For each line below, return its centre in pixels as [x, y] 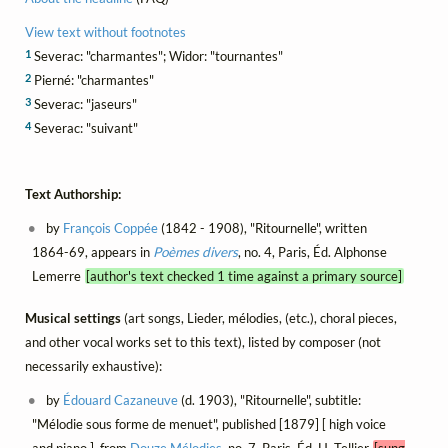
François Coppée [111, 228]
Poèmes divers [195, 252]
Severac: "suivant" [84, 127]
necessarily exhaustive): [93, 366]
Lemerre [58, 276]
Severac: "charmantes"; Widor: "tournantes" [157, 55]
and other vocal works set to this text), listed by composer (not [203, 342]
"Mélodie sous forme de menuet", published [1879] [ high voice [208, 424]
